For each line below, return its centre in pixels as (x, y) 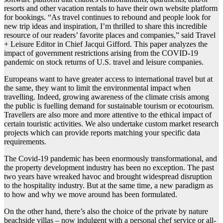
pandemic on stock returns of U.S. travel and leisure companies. (104, 62)
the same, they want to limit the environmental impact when (97, 88)
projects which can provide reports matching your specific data (102, 133)
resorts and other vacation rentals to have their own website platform (111, 8)
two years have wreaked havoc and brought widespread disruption (108, 177)
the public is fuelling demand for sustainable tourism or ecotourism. (109, 106)
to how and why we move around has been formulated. (91, 195)
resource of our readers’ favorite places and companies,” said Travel (110, 35)
